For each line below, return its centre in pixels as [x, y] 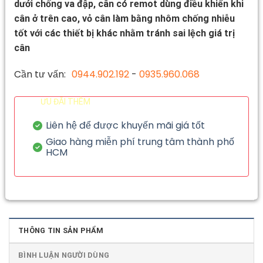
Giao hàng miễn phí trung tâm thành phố [140, 141]
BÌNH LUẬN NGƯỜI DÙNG [64, 255]
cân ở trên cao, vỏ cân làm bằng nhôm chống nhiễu [124, 18]
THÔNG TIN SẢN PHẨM [61, 230]
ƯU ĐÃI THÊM [65, 101]
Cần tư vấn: [40, 74]
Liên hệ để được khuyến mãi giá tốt [125, 125]
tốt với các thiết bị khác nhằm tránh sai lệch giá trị [124, 33]
